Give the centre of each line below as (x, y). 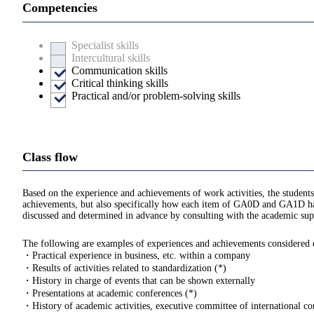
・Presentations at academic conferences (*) (110, 293)
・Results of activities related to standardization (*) (124, 268)
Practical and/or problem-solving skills (156, 95)
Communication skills (120, 70)
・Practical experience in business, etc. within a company (136, 255)
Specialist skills (105, 45)
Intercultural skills (111, 57)
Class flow (50, 157)
